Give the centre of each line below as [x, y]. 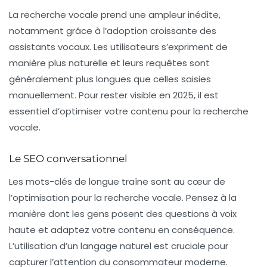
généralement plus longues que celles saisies [110, 79]
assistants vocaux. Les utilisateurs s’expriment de [118, 47]
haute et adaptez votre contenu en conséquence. [122, 230]
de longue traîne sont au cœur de [149, 182]
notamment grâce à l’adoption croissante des [113, 31]
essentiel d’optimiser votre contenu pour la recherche [129, 111]
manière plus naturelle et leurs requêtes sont [109, 63]
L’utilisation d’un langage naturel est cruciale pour [119, 246]
